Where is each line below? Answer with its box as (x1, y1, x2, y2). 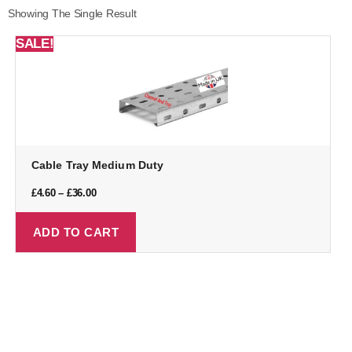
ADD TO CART (32, 225, 119, 239)
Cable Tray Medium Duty (31, 159, 164, 172)
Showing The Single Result (8, 6, 137, 20)
